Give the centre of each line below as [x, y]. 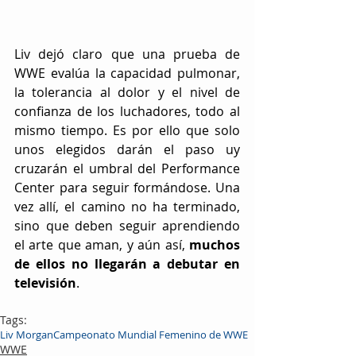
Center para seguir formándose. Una [127, 187]
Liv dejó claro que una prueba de [127, 54]
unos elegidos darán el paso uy [127, 149]
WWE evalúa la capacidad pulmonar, [127, 73]
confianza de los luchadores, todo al [127, 111]
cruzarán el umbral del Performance [127, 168]
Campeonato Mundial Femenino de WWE [151, 334]
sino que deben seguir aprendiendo [127, 225]
